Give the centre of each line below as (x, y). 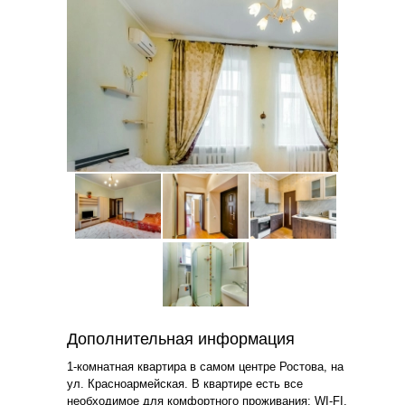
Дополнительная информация (181, 339)
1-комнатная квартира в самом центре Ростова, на (205, 366)
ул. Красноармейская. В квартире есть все (185, 383)
